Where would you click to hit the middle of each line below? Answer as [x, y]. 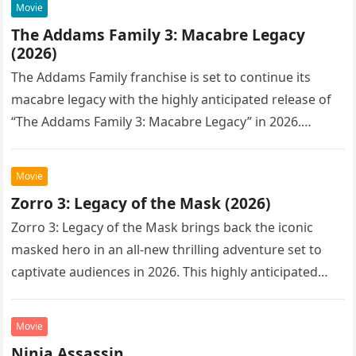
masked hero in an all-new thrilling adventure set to [167, 250]
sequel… [37, 294]
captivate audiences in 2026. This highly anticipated [165, 272]
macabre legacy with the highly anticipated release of [172, 100]
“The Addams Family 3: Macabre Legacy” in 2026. [157, 122]
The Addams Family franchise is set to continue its [161, 77]
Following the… [57, 144]
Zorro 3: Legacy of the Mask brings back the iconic [163, 228]
